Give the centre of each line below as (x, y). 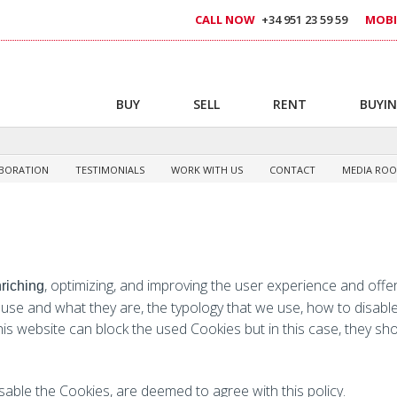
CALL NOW (225, 20)
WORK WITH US (207, 169)
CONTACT (292, 169)
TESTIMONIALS (110, 169)
